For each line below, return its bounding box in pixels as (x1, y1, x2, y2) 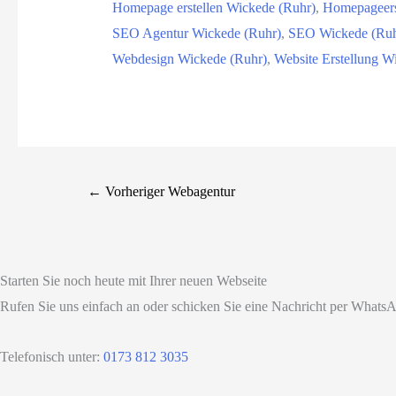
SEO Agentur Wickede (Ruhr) (111, 25, 281, 41)
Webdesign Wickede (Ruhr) (111, 50, 267, 66)
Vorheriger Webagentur (102, 184, 236, 200)
